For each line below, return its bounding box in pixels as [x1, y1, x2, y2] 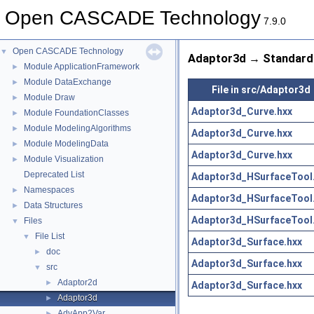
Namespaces [24, 185, 74, 195]
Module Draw [24, 93, 75, 102]
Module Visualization [24, 154, 104, 164]
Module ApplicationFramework [24, 62, 139, 71]
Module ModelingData [24, 139, 109, 149]
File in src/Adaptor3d [212, 83, 310, 95]
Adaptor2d [57, 278, 97, 287]
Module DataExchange [24, 77, 111, 87]
